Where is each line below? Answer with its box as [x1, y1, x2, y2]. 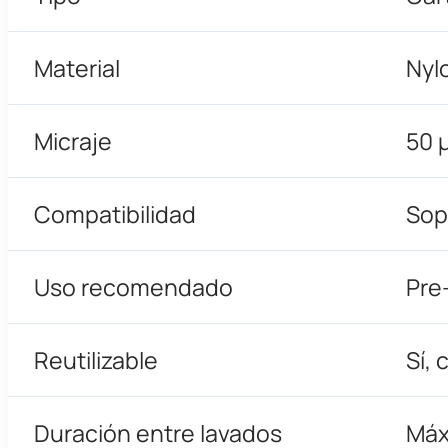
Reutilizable [33, 343, 158, 376]
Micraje [33, 124, 112, 157]
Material [33, 51, 120, 84]
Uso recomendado [33, 270, 233, 303]
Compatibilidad [33, 197, 196, 230]
